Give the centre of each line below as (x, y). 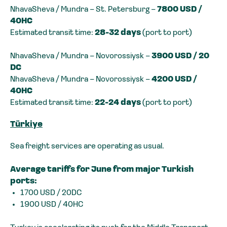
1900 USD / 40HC (52, 205)
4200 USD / (174, 80)
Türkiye (26, 125)
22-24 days (118, 103)
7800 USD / (180, 10)
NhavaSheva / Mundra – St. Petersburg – (84, 10)
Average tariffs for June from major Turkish (102, 170)
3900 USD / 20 (180, 56)
